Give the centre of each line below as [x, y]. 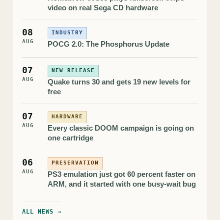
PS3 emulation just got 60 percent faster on [122, 174]
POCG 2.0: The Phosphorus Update [109, 44]
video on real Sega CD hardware [103, 7]
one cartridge [70, 137]
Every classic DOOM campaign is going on [121, 128]
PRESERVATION [75, 163]
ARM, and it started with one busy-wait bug [122, 184]
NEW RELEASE [73, 71]
